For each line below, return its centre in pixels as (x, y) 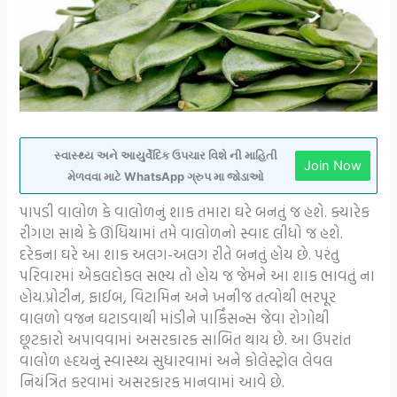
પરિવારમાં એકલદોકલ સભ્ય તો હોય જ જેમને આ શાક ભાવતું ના (198, 276)
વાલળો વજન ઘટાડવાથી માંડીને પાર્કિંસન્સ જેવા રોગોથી (175, 318)
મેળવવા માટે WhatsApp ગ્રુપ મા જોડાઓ (165, 177)
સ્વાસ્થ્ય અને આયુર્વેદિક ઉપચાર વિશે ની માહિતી (165, 156)
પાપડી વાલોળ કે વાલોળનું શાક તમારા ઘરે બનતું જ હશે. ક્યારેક (195, 212)
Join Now (332, 166)
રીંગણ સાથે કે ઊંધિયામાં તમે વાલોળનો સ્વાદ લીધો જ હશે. (182, 233)
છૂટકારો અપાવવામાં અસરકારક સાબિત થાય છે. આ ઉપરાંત (186, 339)
